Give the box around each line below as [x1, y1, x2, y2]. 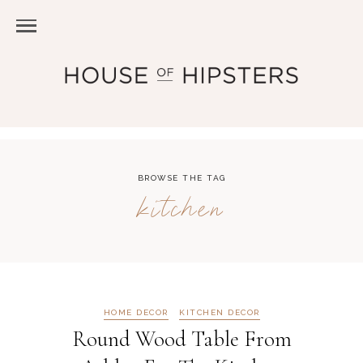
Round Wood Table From [71, 325, 292, 352]
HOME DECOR [103, 308, 169, 317]
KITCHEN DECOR [179, 308, 260, 317]
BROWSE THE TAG [137, 173, 226, 182]
